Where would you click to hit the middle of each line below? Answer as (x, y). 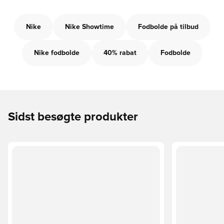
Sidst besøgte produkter (73, 117)
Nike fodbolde (56, 53)
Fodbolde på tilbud (168, 27)
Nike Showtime (89, 27)
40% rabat (120, 53)
